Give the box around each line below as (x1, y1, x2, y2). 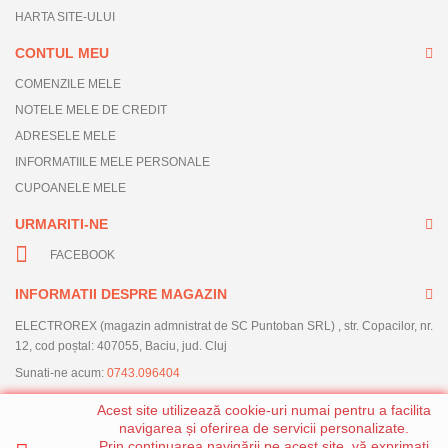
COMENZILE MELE (15, 76, 121, 91)
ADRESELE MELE (15, 128, 116, 143)
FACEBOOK (50, 247, 115, 262)
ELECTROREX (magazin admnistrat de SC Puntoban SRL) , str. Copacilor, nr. (15, 318, 433, 333)
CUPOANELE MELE (15, 180, 126, 195)
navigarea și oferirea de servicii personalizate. (119, 420, 409, 436)
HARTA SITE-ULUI (15, 9, 115, 24)
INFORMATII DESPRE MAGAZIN (15, 285, 227, 302)
